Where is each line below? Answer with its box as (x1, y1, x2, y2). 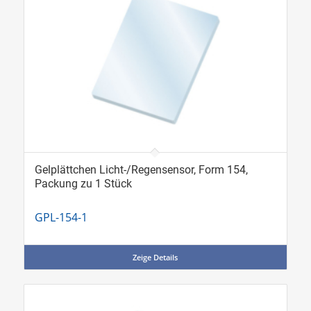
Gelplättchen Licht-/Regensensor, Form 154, (34, 162, 248, 176)
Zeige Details (133, 251, 178, 262)
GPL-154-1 (34, 209, 87, 225)
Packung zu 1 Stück (34, 176, 132, 190)
